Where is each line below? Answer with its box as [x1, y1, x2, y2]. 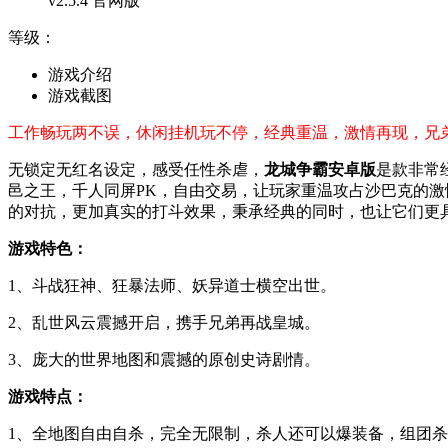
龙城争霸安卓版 [264, 160, 376, 178]
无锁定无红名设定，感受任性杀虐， [8, 160, 264, 178]
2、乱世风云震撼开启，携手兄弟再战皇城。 [8, 313, 320, 331]
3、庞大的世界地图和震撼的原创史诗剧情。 [8, 350, 320, 368]
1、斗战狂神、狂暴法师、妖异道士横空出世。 [8, 276, 336, 294]
